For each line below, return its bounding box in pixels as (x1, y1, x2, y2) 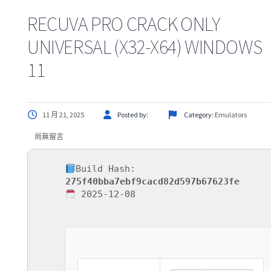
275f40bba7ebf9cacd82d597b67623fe (65, 176, 240, 187)
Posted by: (117, 110, 149, 119)
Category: (183, 110, 215, 119)
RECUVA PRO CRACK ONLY (27, 12, 220, 36)
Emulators (215, 110, 247, 119)
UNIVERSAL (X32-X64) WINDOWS (27, 35, 263, 59)
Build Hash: (76, 163, 136, 174)
